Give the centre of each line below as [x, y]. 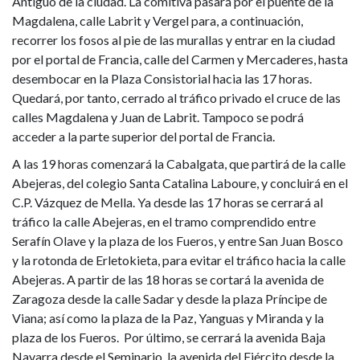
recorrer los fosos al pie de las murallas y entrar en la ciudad [174, 39]
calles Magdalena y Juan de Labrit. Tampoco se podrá [158, 117]
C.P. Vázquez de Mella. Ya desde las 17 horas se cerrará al [168, 202]
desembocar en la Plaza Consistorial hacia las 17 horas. [162, 78]
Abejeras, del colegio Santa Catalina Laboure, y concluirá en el [180, 182]
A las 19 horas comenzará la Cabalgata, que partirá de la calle [179, 163]
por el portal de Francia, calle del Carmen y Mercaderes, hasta [180, 59]
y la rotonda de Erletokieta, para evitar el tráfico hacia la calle [179, 260]
